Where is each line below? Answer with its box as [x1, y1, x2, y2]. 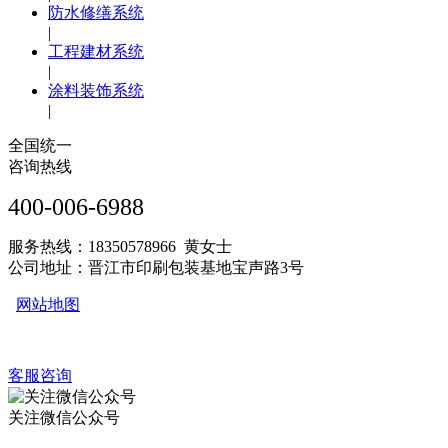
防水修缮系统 [48, 4, 144, 22]
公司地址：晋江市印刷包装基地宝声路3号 [8, 259, 304, 277]
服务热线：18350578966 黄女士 [8, 238, 232, 256]
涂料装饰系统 [48, 82, 144, 100]
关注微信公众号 [8, 409, 120, 427]
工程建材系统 [48, 43, 144, 61]
